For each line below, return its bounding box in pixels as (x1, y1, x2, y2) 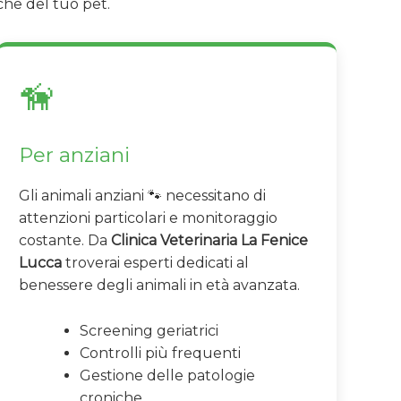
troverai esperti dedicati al (62, 254, 249, 272)
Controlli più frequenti (80, 344, 241, 362)
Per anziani (19, 142, 130, 168)
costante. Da (19, 232, 111, 250)
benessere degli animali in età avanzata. (19, 277, 300, 294)
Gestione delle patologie (80, 366, 255, 384)
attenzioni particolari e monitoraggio (19, 209, 277, 227)
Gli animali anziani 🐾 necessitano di (19, 187, 266, 205)
